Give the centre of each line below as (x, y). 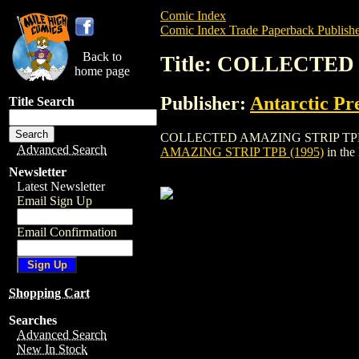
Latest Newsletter (61, 186)
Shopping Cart (49, 293)
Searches (33, 320)
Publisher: (205, 103)
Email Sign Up (54, 201)
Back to (102, 56)
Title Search (42, 101)
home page (102, 71)
